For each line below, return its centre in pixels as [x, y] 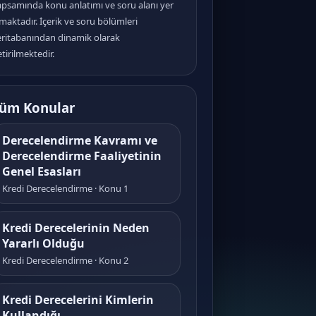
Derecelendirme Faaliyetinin [82, 156]
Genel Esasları [42, 171]
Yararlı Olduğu [43, 243]
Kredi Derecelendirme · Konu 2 [65, 260]
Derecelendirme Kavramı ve [80, 140]
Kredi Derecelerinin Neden [76, 228]
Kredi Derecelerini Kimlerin [78, 300]
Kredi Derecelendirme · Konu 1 [65, 188]
